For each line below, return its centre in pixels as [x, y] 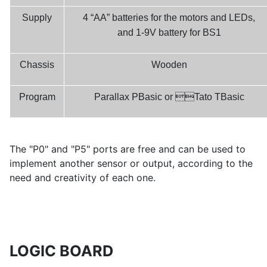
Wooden [169, 65]
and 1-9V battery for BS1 [169, 33]
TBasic [229, 97]
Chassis [37, 65]
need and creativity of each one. [83, 178]
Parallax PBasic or [134, 97]
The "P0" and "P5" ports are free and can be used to [128, 149]
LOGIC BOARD [61, 251]
